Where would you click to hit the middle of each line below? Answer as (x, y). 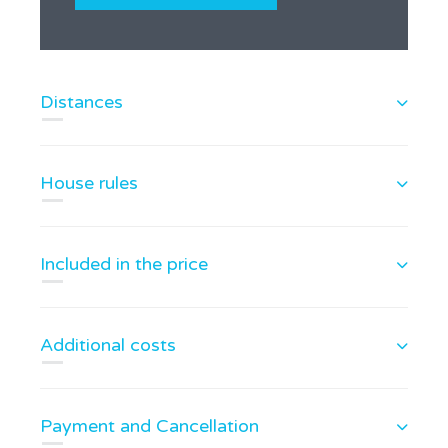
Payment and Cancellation (149, 426)
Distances (81, 102)
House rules (89, 183)
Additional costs (108, 345)
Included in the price (124, 264)
